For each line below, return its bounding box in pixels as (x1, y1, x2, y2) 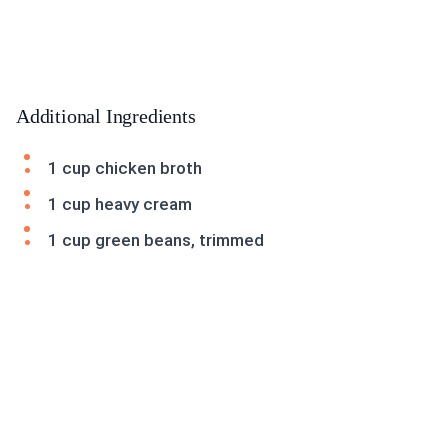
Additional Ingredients (16, 105, 196, 128)
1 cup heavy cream (48, 194, 192, 215)
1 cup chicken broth (48, 158, 202, 179)
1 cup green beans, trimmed (48, 230, 264, 251)
